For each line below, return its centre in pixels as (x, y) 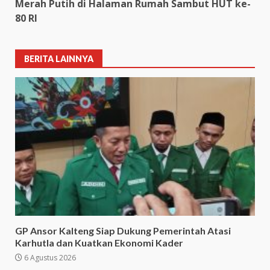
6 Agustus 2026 (49, 257)
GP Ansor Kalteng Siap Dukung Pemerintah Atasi (123, 230)
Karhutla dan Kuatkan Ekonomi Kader (99, 242)
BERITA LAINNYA (59, 58)
